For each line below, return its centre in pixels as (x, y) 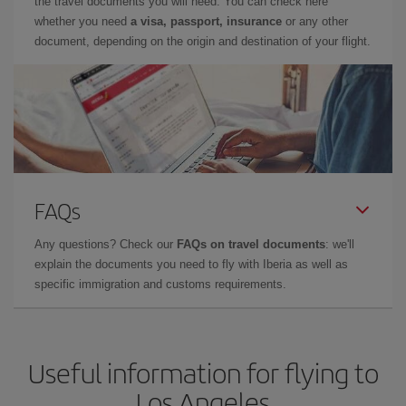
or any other (315, 21)
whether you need (82, 21)
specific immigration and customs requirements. (160, 284)
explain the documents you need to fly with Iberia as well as (191, 264)
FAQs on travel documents (251, 244)
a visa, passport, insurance (206, 21)
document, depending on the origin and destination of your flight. (203, 41)
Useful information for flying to (203, 372)
